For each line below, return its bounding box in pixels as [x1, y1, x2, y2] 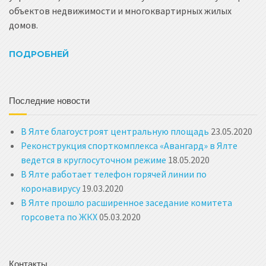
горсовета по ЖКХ [21, 210, 97, 223]
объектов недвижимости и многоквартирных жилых [9, 4, 232, 17]
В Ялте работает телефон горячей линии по [21, 167, 207, 180]
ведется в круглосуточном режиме [21, 153, 166, 166]
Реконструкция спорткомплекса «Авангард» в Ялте [21, 139, 237, 151]
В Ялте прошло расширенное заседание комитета [21, 196, 232, 208]
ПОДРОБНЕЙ [9, 48, 69, 59]
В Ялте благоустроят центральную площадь [21, 125, 209, 137]
